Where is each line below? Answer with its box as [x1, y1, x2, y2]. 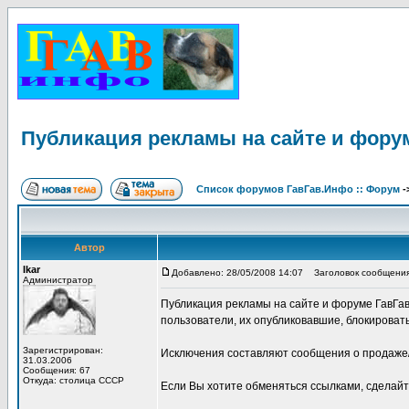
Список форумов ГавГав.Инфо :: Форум [196, 184, 400, 194]
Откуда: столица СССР [23, 375, 124, 385]
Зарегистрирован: [23, 345, 103, 355]
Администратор [23, 275, 93, 285]
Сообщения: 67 [23, 365, 90, 375]
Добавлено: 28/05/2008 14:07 [172, 267, 303, 278]
